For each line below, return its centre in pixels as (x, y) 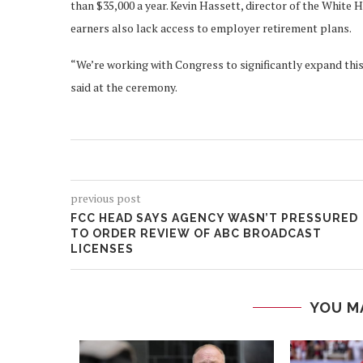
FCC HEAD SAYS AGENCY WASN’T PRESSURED (214, 218)
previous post (106, 199)
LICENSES (102, 249)
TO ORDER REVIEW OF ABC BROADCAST (196, 234)
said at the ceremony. (124, 88)
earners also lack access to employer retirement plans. (211, 28)
